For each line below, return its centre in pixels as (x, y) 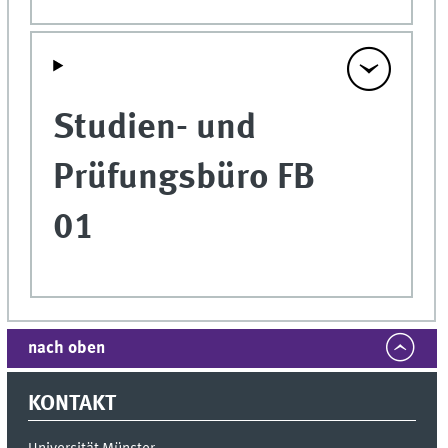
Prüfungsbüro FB (184, 178)
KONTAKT (72, 404)
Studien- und (155, 128)
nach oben (67, 349)
